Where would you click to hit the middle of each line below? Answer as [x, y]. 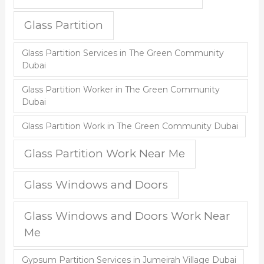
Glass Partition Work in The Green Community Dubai [130, 126]
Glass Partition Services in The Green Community [123, 53]
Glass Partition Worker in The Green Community [121, 89]
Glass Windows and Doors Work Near [128, 216]
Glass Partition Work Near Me [105, 154]
